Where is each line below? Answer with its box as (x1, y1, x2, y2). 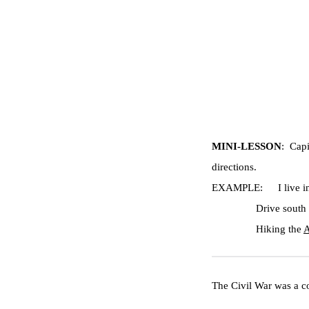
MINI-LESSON (212, 141, 281, 152)
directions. (212, 161, 257, 172)
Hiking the (256, 223, 303, 235)
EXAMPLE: (212, 182, 263, 193)
